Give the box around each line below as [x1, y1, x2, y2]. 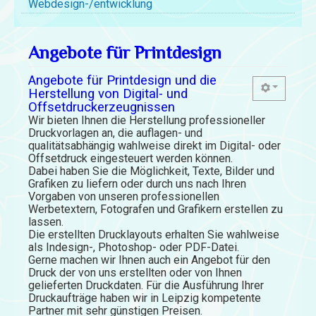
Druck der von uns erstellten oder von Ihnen [28, 266, 242, 280]
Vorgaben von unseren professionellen [28, 190, 219, 204]
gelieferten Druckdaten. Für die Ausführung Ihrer [28, 279, 264, 293]
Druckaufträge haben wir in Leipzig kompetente [28, 291, 261, 305]
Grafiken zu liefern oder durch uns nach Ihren [28, 177, 246, 191]
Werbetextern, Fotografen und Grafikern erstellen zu [28, 202, 283, 217]
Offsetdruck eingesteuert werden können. [28, 152, 233, 166]
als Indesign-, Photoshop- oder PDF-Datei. [28, 241, 239, 255]
